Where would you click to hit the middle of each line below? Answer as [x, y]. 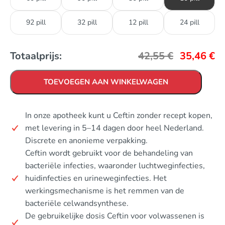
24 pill [189, 22]
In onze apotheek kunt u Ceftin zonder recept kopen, [119, 115]
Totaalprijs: [36, 56]
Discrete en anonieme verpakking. [86, 140]
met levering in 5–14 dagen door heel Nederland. [115, 128]
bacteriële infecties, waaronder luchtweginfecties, [115, 165]
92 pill [36, 22]
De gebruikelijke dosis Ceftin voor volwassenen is [115, 216]
